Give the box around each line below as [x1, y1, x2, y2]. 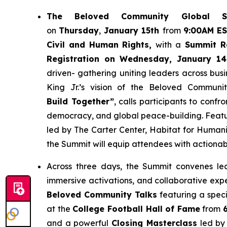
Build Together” [47, 96, 114, 106]
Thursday [59, 25, 99, 35]
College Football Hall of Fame [72, 203, 200, 214]
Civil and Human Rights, [47, 39, 156, 50]
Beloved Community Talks [47, 189, 157, 200]
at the [47, 203, 73, 214]
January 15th [103, 25, 163, 35]
